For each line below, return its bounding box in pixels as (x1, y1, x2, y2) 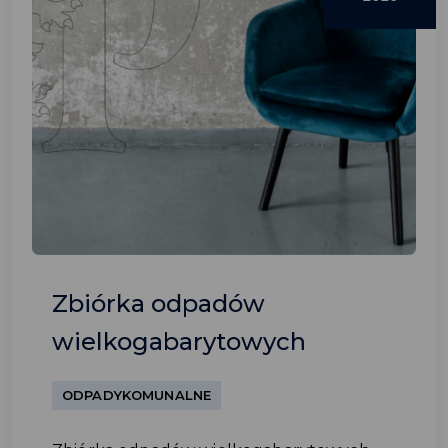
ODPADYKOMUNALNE (62, 387, 212, 403)
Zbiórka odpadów (52, 289, 265, 318)
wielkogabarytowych (52, 327, 306, 356)
